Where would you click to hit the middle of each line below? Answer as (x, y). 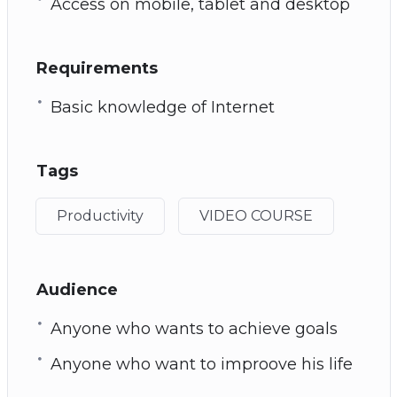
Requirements (97, 68)
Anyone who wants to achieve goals (194, 328)
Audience (77, 289)
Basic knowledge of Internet (162, 107)
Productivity (100, 215)
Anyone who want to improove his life (201, 364)
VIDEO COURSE (256, 215)
